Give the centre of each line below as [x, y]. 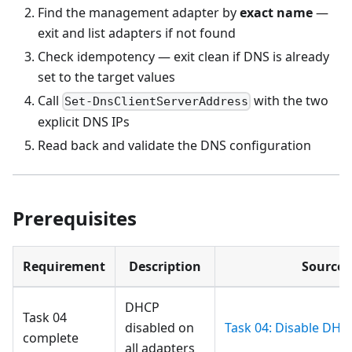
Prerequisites [75, 218]
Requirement [64, 267]
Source [323, 267]
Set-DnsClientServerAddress [157, 102]
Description [165, 267]
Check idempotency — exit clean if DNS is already [183, 57]
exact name [276, 13]
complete [51, 338]
